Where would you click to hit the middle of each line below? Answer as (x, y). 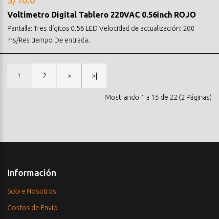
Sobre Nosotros (32, 191)
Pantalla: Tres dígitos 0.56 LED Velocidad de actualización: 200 (101, 28)
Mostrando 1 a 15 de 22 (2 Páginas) (158, 97)
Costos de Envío (33, 208)
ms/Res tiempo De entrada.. (49, 40)
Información (32, 172)
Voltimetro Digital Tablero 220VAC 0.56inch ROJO (102, 14)
